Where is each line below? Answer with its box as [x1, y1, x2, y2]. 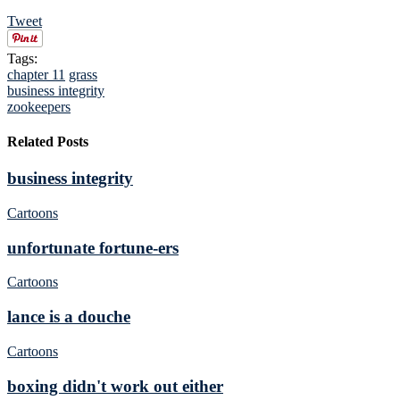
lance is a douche [7, 307, 130, 327]
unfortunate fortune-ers [7, 237, 179, 257]
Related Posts [7, 133, 88, 149]
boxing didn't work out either [7, 376, 223, 396]
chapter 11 [7, 66, 65, 82]
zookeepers [7, 98, 71, 114]
